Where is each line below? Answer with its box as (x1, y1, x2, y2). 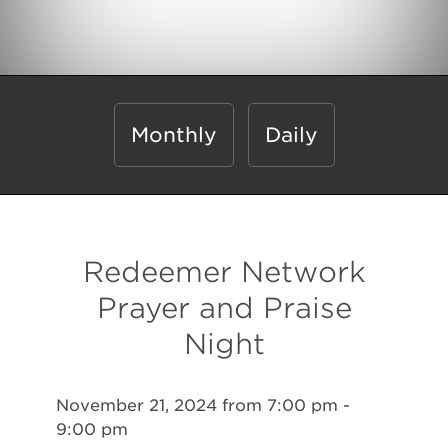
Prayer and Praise (96, 291, 352, 325)
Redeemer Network (82, 255, 366, 289)
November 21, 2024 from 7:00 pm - (56, 396, 350, 415)
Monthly (130, 123, 217, 147)
